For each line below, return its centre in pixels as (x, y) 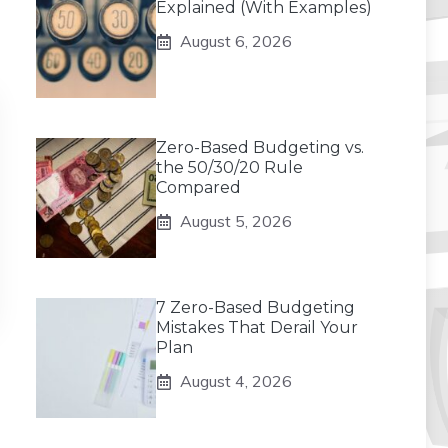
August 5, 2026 (236, 221)
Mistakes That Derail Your (257, 327)
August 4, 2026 (236, 381)
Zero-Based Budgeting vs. (260, 147)
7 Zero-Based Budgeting (255, 307)
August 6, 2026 (236, 41)
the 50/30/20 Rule (229, 167)
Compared (198, 187)
